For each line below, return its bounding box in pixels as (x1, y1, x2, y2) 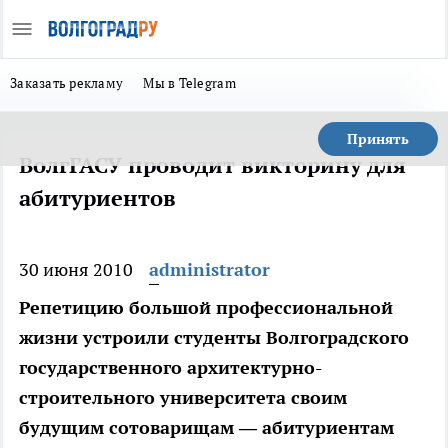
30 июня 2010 (19, 258, 133, 281)
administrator (149, 258, 270, 281)
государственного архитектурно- (19, 356, 322, 379)
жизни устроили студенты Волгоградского (19, 326, 409, 349)
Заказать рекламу (10, 74, 124, 92)
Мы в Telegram (143, 74, 236, 92)
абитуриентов (19, 184, 176, 212)
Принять (347, 130, 409, 148)
